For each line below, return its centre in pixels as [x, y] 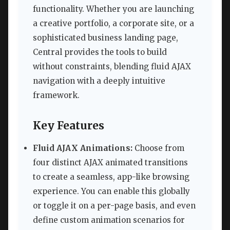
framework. [56, 95]
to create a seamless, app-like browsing [111, 177]
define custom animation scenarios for [109, 220]
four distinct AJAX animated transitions [110, 163]
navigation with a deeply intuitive [99, 81]
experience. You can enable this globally [111, 191]
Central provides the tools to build [100, 52]
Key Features [69, 126]
